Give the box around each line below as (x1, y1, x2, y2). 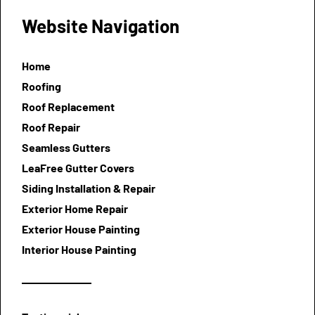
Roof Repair (22, 120, 80, 134)
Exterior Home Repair (22, 201, 128, 215)
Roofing (22, 79, 61, 93)
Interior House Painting (22, 242, 136, 256)
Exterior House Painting (22, 221, 140, 236)
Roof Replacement (22, 99, 115, 113)
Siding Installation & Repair (22, 181, 155, 195)
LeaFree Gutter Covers (22, 160, 134, 174)
